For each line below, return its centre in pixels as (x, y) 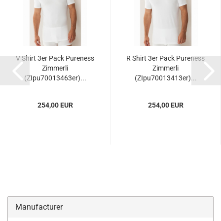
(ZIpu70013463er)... (55, 78)
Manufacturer (39, 207)
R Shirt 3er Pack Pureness (166, 58)
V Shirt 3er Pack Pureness (55, 58)
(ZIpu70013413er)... (166, 78)
